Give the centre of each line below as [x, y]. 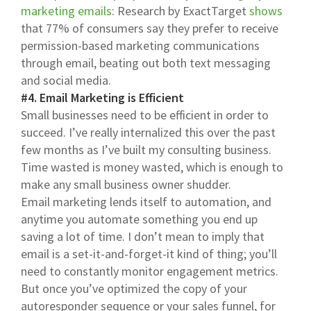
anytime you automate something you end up [139, 219]
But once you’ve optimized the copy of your [134, 288]
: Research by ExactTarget [180, 10]
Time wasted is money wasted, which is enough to [152, 167]
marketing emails [66, 10]
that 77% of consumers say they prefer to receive [150, 28]
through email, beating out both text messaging [146, 62]
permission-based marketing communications [140, 45]
